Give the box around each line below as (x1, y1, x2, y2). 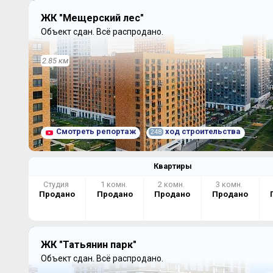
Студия (43, 180, 71, 189)
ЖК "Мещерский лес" (40, 12, 144, 24)
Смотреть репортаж (55, 127, 136, 136)
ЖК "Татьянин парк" (40, 239, 136, 250)
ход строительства (163, 127, 241, 136)
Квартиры (153, 161, 192, 171)
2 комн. (158, 180, 187, 189)
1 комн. (100, 180, 129, 189)
